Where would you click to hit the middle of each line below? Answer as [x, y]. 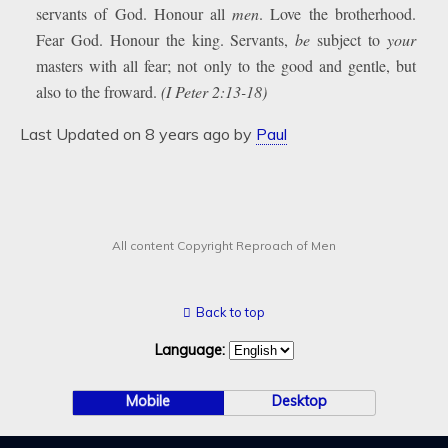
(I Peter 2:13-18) [214, 91]
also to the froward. [99, 91]
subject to [348, 39]
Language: [191, 350]
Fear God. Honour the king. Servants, [166, 39]
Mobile [148, 401]
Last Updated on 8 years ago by [138, 134]
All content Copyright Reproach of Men [224, 245]
